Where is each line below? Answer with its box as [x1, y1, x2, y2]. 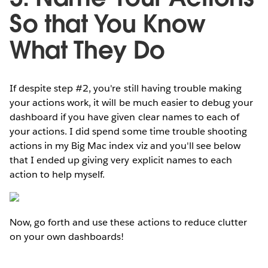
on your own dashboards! [10, 230, 124, 243]
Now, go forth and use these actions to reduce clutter [10, 215, 248, 229]
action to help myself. [10, 167, 105, 181]
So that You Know [10, 8, 206, 39]
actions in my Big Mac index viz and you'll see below [10, 139, 240, 152]
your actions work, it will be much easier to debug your [10, 96, 254, 109]
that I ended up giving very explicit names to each [10, 153, 232, 166]
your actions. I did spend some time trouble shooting [10, 124, 247, 138]
